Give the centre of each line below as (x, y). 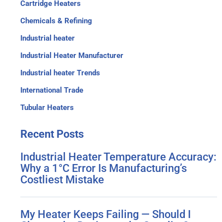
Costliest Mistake (62, 180)
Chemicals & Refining (56, 21)
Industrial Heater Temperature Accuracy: (119, 157)
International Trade (52, 90)
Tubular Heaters (47, 108)
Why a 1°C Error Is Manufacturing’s (104, 168)
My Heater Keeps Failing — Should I (106, 214)
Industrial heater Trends (60, 73)
